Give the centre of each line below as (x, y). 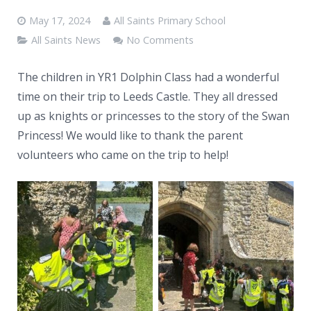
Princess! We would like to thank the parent (130, 135)
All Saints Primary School (170, 20)
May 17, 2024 (60, 20)
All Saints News (66, 40)
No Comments (160, 40)
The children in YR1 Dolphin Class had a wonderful (148, 77)
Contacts (32, 33)
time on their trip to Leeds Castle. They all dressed (148, 96)
